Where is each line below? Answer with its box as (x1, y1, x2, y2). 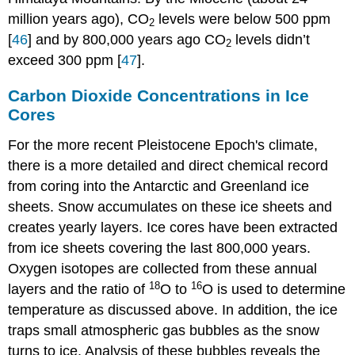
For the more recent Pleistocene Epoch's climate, (8, 137, 319, 154)
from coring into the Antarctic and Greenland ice (8, 178, 310, 195)
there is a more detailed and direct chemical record (8, 158, 329, 174)
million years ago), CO (8, 10, 150, 27)
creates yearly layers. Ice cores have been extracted (8, 219, 338, 236)
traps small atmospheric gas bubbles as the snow (8, 323, 320, 339)
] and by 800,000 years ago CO (28, 31, 227, 48)
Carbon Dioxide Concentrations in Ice (8, 86, 310, 105)
